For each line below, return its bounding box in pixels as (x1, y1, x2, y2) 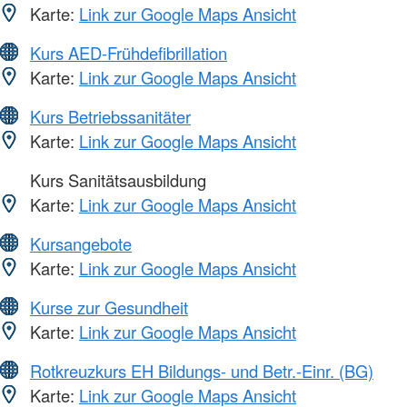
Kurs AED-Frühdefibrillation (30, 41, 227, 65)
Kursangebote (30, 232, 132, 256)
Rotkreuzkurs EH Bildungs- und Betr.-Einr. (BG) (30, 359, 373, 383)
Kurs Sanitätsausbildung (25, 168, 206, 193)
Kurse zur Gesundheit (30, 295, 188, 320)
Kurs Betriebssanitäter (30, 104, 191, 129)
